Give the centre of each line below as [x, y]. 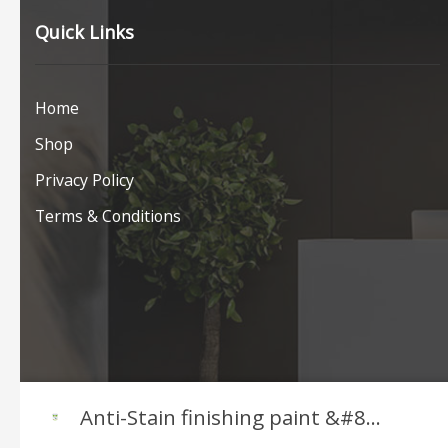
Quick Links [84, 32]
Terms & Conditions [108, 215]
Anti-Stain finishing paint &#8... [230, 416]
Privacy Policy [84, 179]
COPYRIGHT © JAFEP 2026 [121, 430]
